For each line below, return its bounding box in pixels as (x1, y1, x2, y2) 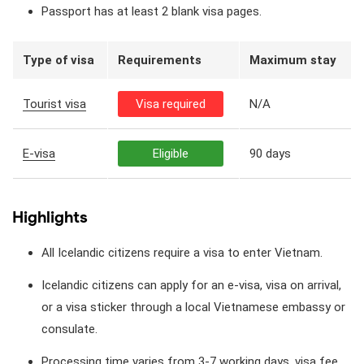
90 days (249, 145, 291, 161)
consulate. (41, 321, 97, 336)
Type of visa (23, 52, 94, 67)
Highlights (12, 206, 88, 227)
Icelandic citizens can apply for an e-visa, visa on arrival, (41, 277, 341, 292)
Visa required (136, 96, 206, 111)
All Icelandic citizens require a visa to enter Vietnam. (41, 245, 323, 260)
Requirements (118, 52, 201, 67)
